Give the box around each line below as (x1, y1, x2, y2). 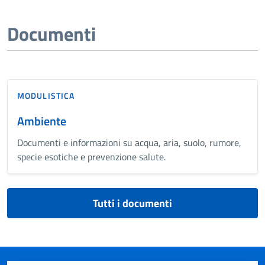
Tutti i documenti (93, 195, 172, 211)
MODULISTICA (17, 89, 75, 102)
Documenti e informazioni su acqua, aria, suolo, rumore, (17, 135, 241, 150)
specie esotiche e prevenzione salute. (17, 149, 166, 164)
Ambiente (17, 111, 66, 130)
